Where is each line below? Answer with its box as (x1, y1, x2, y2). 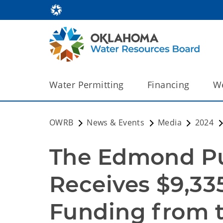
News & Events (87, 117, 145, 128)
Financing (147, 79, 190, 91)
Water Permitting (49, 79, 124, 91)
